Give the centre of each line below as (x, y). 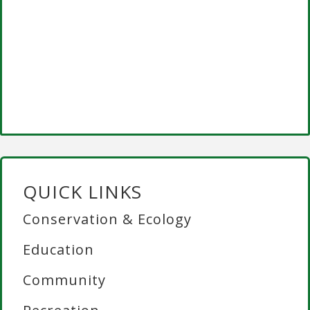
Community (64, 280)
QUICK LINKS (82, 192)
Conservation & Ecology (107, 219)
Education (58, 250)
